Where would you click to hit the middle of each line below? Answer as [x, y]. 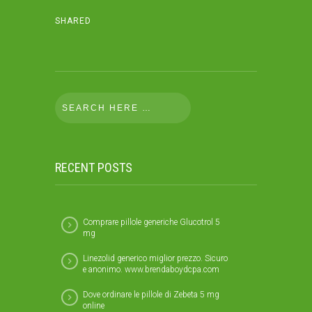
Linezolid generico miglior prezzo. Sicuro [155, 258]
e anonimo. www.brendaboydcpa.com [151, 270]
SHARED [73, 21]
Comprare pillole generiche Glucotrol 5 [151, 222]
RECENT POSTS [94, 167]
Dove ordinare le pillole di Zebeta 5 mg [151, 295]
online [94, 306]
